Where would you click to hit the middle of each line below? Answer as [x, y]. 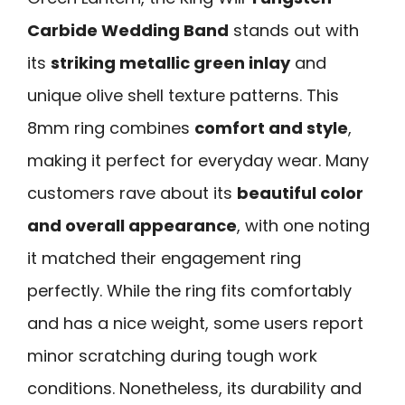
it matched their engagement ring [164, 258]
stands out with [294, 30]
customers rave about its [132, 193]
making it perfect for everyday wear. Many [198, 160]
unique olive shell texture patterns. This [183, 95]
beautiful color [300, 193]
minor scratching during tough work [172, 355]
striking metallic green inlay [170, 62]
